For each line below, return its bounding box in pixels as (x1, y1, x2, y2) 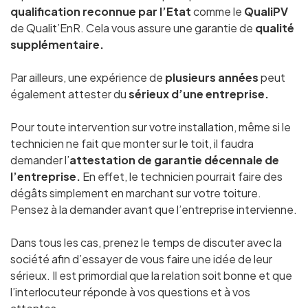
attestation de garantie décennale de (69, 153, 279, 167)
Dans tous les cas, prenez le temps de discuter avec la (10, 235, 282, 250)
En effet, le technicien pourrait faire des (82, 169, 283, 184)
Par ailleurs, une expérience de (10, 70, 165, 85)
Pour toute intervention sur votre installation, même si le (10, 120, 291, 134)
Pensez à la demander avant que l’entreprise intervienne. (10, 202, 297, 217)
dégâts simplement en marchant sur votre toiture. (10, 186, 261, 200)
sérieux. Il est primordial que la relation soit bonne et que (10, 268, 292, 283)
